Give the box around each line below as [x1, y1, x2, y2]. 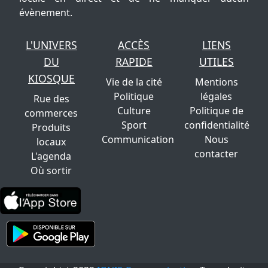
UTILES [199, 54, 234, 69]
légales [200, 90, 233, 103]
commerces [25, 106, 78, 120]
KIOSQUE [28, 71, 75, 86]
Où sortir [31, 164, 72, 178]
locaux [36, 135, 66, 149]
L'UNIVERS [25, 38, 77, 53]
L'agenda [31, 150, 72, 163]
